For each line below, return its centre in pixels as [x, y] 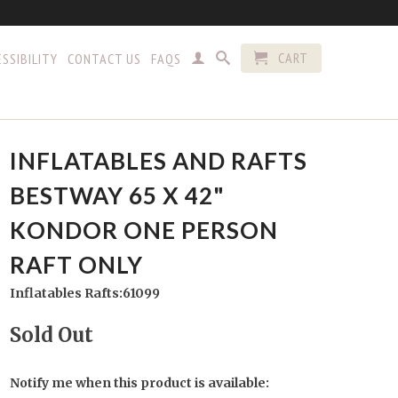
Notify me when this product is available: [139, 383]
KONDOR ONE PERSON [144, 230]
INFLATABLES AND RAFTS [159, 161]
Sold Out [52, 335]
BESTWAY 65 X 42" [117, 195]
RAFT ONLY [76, 265]
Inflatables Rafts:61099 [85, 293]
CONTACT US [104, 59]
